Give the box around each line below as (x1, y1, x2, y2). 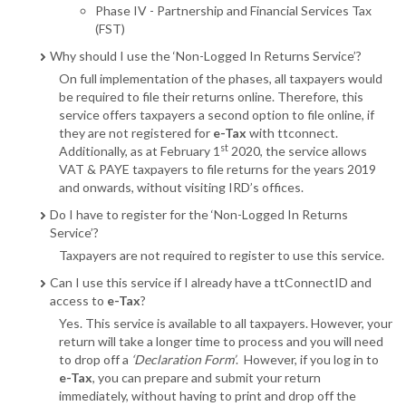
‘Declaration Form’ (131, 352, 236, 368)
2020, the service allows (228, 143, 367, 159)
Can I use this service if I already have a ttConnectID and (50, 275, 372, 291)
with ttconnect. (246, 125, 338, 141)
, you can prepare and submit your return (92, 370, 321, 386)
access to (50, 293, 107, 309)
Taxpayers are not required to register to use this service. (59, 247, 384, 264)
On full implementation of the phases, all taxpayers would (59, 71, 382, 87)
